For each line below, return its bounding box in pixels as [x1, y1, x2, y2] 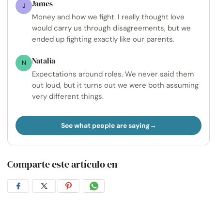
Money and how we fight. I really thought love [32, 12, 185, 22]
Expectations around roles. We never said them [32, 69, 194, 79]
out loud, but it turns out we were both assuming [32, 80, 199, 91]
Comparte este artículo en [7, 157, 118, 171]
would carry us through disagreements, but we [32, 23, 191, 33]
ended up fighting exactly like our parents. [32, 34, 174, 45]
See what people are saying [61, 121, 150, 130]
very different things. [32, 92, 104, 102]
